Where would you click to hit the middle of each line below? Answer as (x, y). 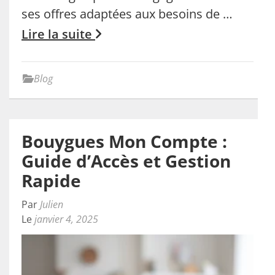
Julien (52, 204)
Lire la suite (58, 34)
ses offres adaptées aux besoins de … (127, 14)
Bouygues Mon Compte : (124, 141)
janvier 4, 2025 (66, 219)
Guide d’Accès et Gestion (126, 161)
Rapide (51, 180)
